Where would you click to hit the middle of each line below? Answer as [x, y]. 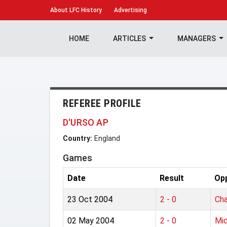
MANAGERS [197, 39]
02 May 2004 [91, 221]
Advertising [130, 10]
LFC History [85, 10]
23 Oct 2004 [90, 199]
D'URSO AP [86, 122]
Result [172, 178]
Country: [78, 138]
